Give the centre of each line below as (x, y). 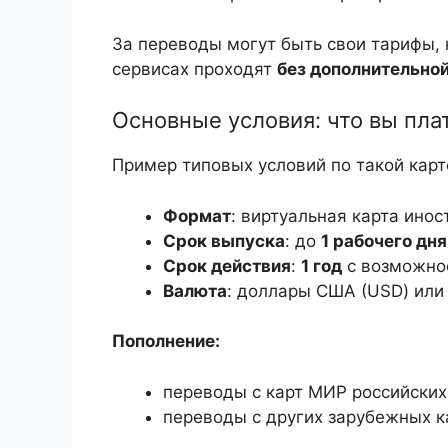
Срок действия (227, 265)
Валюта (195, 290)
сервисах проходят (194, 68)
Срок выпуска (224, 240)
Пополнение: (166, 341)
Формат (197, 215)
